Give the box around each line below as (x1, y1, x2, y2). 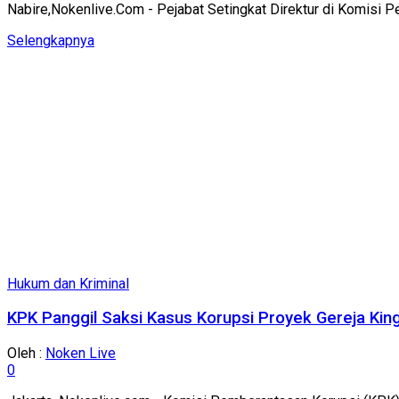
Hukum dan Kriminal (7, 274, 129, 292)
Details (94, 30, 138, 48)
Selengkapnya (7, 31, 94, 49)
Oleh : (7, 345, 45, 362)
